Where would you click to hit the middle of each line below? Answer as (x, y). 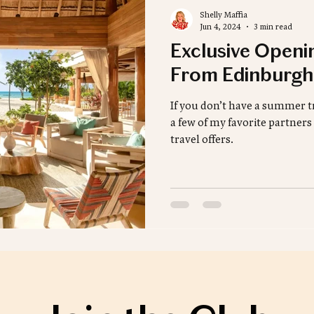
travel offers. (202, 139)
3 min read (273, 26)
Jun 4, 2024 (220, 26)
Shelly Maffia (224, 14)
